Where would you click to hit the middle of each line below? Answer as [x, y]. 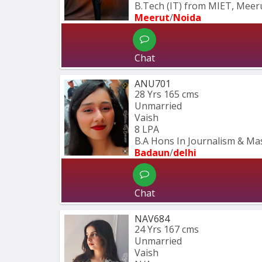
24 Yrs [148, 229]
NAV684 [152, 218]
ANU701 [153, 83]
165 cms [181, 94]
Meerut [152, 17]
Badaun [152, 152]
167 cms [181, 229]
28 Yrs [148, 94]
